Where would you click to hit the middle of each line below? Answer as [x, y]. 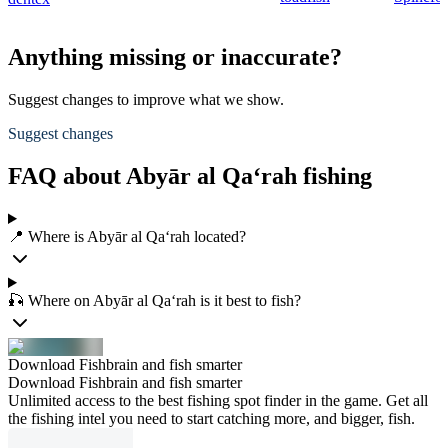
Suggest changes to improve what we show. [146, 100]
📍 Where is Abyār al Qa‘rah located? [127, 236]
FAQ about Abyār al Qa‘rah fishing [190, 176]
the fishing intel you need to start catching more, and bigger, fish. [211, 418]
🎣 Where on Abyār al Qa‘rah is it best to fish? [154, 300]
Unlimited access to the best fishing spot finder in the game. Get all [218, 400]
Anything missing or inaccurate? [175, 57]
